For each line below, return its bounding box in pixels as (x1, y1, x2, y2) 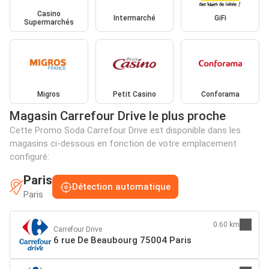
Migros (37, 89, 61, 98)
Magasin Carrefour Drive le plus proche (10, 108, 226, 123)
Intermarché (113, 14, 156, 23)
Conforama (201, 89, 240, 98)
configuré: (10, 151, 49, 162)
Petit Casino (112, 89, 156, 98)
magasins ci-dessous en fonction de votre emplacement (10, 138, 237, 149)
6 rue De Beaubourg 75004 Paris (53, 234, 192, 246)
